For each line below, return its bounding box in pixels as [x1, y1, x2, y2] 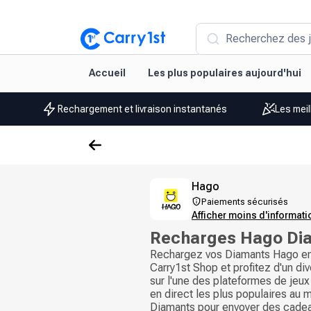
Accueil [89, 67, 126, 78]
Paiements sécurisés [201, 196, 288, 207]
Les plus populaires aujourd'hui [148, 67, 301, 78]
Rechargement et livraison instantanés [57, 103, 227, 115]
